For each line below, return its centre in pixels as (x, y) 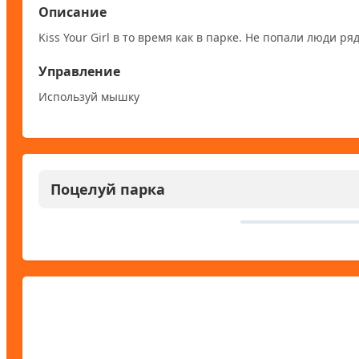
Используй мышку (89, 96)
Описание (73, 12)
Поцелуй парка (108, 189)
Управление (79, 71)
